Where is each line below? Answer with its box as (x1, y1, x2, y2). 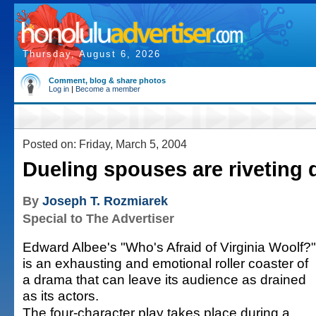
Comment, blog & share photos (49, 76, 166, 85)
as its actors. (23, 288, 99, 303)
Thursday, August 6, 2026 (23, 49, 161, 59)
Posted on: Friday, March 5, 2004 (23, 138, 187, 150)
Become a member (75, 85, 140, 93)
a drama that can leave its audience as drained (23, 272, 306, 287)
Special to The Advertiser (23, 212, 174, 226)
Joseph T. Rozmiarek (42, 194, 168, 208)
